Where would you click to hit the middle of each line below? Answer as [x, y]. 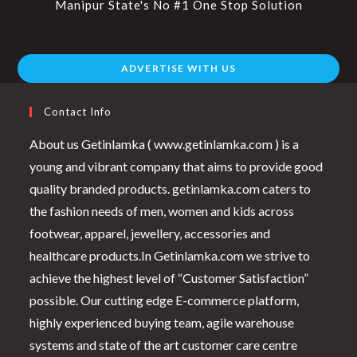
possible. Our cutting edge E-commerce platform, [165, 300]
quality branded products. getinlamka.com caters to [171, 188]
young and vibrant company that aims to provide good [177, 166]
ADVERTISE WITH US [178, 68]
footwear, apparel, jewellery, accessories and [150, 233]
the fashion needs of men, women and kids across [162, 210]
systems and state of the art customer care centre [164, 344]
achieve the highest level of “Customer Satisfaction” [169, 277]
